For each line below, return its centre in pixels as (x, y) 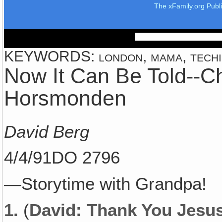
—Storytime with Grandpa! (106, 184)
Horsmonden (65, 98)
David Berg (47, 132)
